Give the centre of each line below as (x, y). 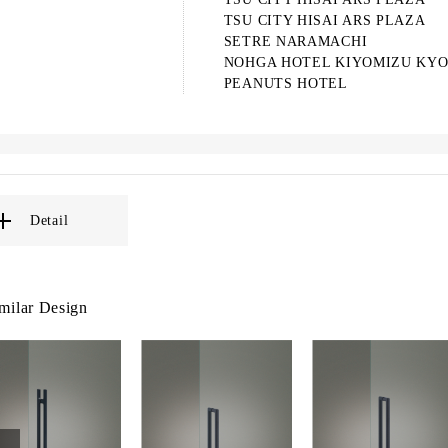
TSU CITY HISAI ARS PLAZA (324, 20)
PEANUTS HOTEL (285, 83)
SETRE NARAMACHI (295, 41)
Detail (49, 220)
